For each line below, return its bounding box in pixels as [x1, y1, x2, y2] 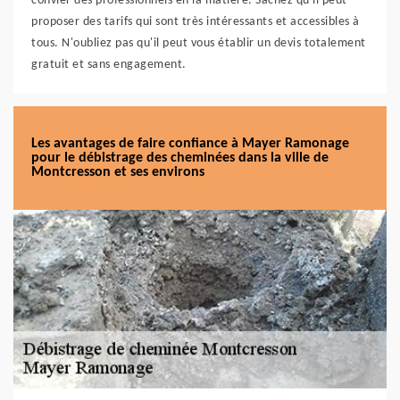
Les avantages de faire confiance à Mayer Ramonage [31, 137, 349, 151]
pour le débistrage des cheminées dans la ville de [31, 151, 329, 165]
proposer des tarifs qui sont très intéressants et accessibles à [31, 15, 360, 29]
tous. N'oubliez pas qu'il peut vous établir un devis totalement [31, 37, 366, 50]
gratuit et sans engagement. [31, 58, 187, 71]
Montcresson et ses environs [31, 165, 204, 179]
